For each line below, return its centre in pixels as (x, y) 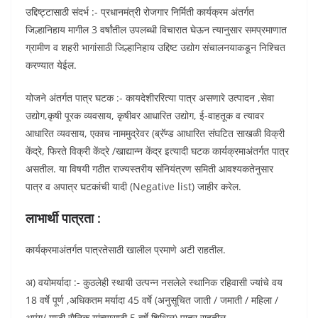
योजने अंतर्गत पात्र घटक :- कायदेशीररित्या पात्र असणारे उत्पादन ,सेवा (150, 97)
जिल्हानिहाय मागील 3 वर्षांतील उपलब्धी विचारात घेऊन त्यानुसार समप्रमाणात (156, 29)
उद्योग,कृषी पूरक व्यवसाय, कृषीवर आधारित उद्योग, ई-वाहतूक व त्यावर (145, 115)
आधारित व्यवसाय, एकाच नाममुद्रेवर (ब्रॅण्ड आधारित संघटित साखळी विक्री (155, 133)
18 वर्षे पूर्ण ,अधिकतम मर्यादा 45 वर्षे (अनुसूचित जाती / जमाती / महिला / (152, 300)
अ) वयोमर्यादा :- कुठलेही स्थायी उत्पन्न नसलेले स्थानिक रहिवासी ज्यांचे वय (154, 282)
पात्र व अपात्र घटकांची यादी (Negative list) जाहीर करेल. (133, 186)
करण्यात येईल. (51, 65)
